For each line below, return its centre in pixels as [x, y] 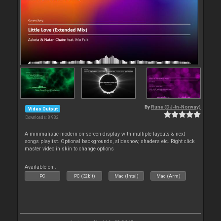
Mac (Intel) [126, 176]
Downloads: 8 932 [42, 118]
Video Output [43, 109]
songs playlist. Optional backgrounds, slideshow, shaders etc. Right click [110, 142]
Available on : [41, 167]
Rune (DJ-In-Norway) [176, 107]
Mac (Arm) [168, 176]
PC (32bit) [84, 176]
